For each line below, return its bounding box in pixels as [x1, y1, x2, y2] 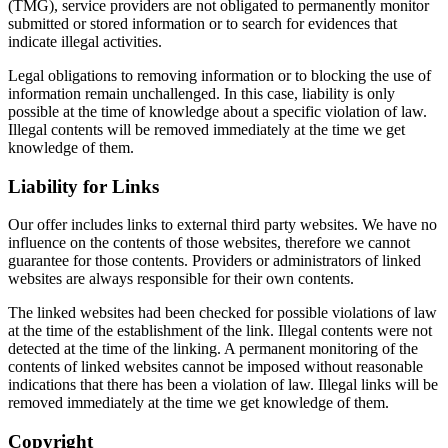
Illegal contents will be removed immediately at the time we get [8, 121, 405, 139]
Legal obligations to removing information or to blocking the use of [8, 67, 431, 85]
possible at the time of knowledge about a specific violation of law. [8, 103, 427, 121]
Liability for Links [8, 175, 159, 197]
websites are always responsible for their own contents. [8, 270, 354, 288]
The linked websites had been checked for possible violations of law [8, 304, 437, 322]
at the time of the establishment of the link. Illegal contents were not [8, 322, 432, 340]
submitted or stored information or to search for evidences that [8, 15, 397, 33]
